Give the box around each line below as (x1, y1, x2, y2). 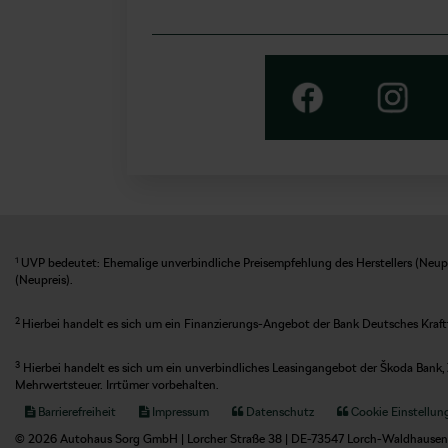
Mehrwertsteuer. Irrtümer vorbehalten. (15, 378, 219, 393)
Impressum (149, 405, 209, 420)
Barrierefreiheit (35, 405, 116, 420)
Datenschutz (243, 405, 314, 420)
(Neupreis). (15, 273, 73, 288)
